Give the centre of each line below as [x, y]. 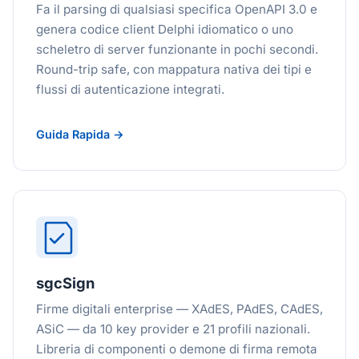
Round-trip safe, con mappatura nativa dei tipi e [174, 69]
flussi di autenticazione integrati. [130, 89]
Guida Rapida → [80, 134]
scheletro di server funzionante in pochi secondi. [177, 49]
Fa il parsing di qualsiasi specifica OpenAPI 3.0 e [177, 9]
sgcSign [65, 283]
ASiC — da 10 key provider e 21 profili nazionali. [173, 329]
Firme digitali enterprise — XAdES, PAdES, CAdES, [179, 309]
